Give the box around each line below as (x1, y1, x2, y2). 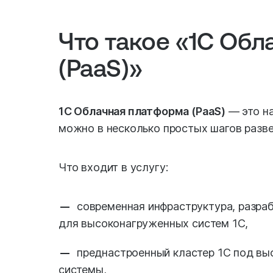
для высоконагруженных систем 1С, (58, 217, 249, 230)
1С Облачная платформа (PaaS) (58, 105, 225, 118)
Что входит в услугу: (58, 161, 168, 174)
